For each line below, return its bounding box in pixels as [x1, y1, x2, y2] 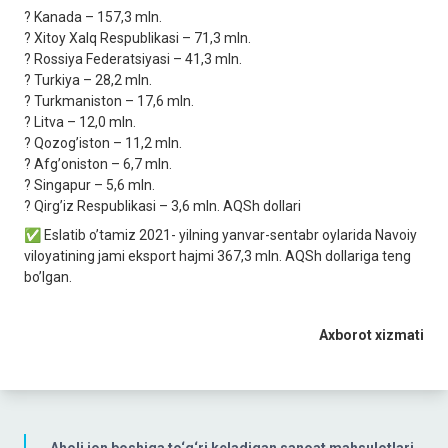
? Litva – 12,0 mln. [24, 114, 136, 131]
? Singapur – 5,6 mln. [24, 177, 155, 194]
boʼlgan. [24, 269, 72, 286]
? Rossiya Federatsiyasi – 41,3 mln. [24, 51, 242, 68]
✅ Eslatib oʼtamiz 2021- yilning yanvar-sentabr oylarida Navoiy [24, 227, 417, 244]
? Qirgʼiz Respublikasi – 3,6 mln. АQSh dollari [24, 198, 301, 215]
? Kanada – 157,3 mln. [24, 9, 162, 26]
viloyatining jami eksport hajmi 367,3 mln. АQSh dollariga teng [24, 248, 411, 265]
